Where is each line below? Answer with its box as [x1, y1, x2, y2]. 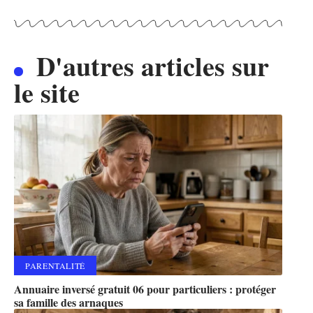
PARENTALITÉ [25, 260, 85, 272]
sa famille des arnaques [14, 294, 123, 311]
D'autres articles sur [36, 46, 269, 85]
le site [14, 73, 80, 112]
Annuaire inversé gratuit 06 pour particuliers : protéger [14, 281, 276, 298]
